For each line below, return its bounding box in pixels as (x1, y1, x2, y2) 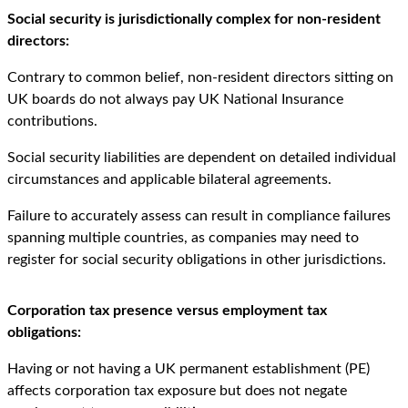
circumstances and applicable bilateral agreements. (7, 172, 331, 188)
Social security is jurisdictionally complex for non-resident (7, 12, 381, 27)
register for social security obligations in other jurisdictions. (7, 252, 386, 268)
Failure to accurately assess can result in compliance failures (7, 209, 391, 224)
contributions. (7, 114, 97, 129)
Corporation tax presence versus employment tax (7, 303, 327, 319)
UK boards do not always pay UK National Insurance (7, 92, 343, 107)
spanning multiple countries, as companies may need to (7, 230, 359, 246)
